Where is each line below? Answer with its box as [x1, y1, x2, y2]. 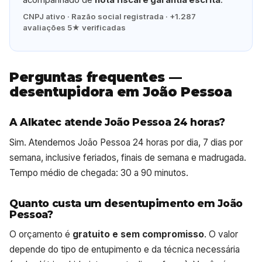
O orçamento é [9, 229, 73, 240]
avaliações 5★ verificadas [23, 22, 126, 32]
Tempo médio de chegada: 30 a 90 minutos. [9, 167, 188, 178]
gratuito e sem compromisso [73, 229, 204, 240]
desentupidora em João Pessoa [9, 84, 232, 101]
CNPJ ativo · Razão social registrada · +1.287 [23, 11, 196, 21]
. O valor [204, 229, 238, 240]
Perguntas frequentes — [9, 69, 182, 86]
